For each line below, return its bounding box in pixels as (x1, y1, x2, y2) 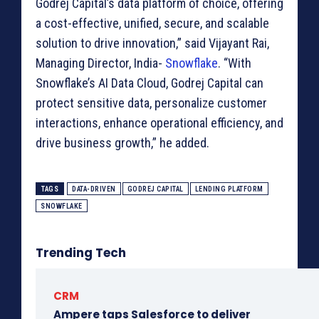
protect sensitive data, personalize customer (36, 95, 267, 111)
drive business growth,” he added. (36, 135, 209, 151)
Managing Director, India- (36, 56, 165, 71)
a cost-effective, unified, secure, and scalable (36, 16, 269, 31)
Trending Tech (36, 244, 126, 262)
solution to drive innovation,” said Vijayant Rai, (36, 36, 269, 51)
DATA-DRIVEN (72, 185, 116, 194)
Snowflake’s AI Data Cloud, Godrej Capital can (36, 75, 263, 91)
